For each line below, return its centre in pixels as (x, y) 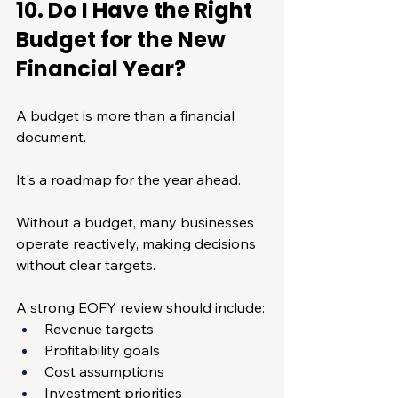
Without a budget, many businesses (137, 222)
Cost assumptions (104, 371)
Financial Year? (101, 68)
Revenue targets (99, 328)
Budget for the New (123, 39)
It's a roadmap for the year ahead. (128, 179)
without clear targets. (86, 264)
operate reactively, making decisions (138, 243)
